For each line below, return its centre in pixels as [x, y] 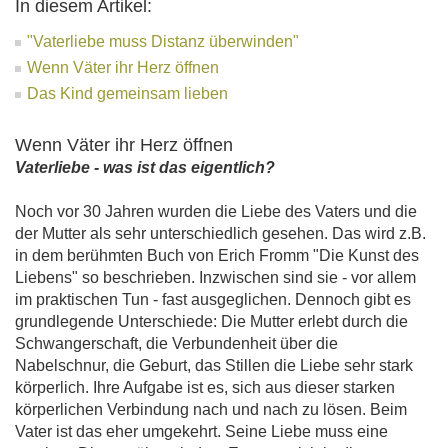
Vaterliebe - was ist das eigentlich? [145, 168]
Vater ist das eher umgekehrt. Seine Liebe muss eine [201, 432]
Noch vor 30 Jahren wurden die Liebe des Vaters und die [216, 212]
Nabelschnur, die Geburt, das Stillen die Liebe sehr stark [214, 366]
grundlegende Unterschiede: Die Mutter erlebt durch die [211, 322]
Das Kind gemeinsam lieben [127, 94]
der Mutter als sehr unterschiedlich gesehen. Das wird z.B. [220, 234]
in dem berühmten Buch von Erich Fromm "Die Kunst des [217, 256]
